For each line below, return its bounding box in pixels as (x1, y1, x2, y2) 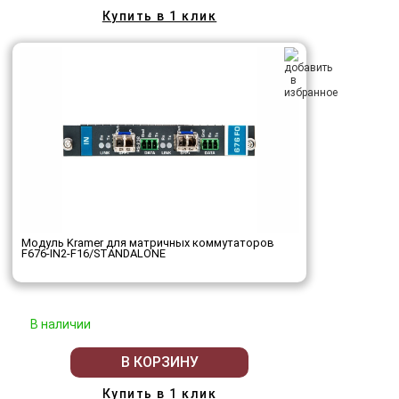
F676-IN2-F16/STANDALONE (21, 246, 166, 260)
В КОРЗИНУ (120, 354, 199, 371)
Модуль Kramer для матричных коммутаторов (21, 235, 274, 249)
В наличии (30, 316, 91, 331)
